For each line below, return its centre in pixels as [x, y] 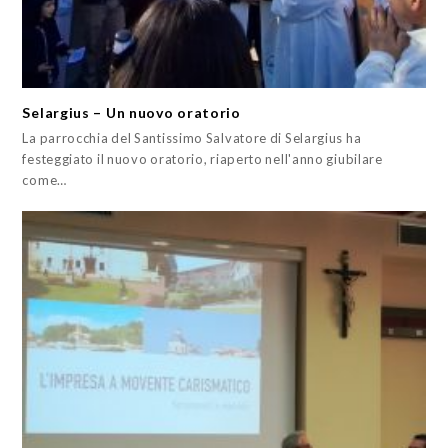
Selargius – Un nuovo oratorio [131, 113]
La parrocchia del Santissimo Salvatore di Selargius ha [192, 138]
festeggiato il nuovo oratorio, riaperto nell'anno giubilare [202, 159]
